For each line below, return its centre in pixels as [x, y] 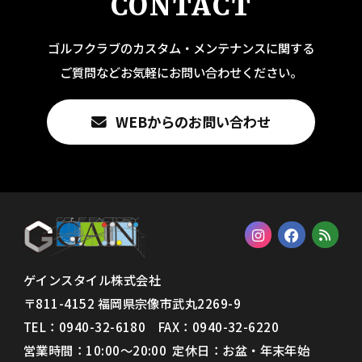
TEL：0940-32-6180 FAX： [108, 327]
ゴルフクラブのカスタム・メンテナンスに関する [181, 48]
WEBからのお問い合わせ [194, 121]
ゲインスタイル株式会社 [93, 280]
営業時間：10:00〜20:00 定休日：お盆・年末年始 [167, 350]
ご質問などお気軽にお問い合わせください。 [181, 72]
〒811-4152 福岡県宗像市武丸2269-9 [133, 303]
